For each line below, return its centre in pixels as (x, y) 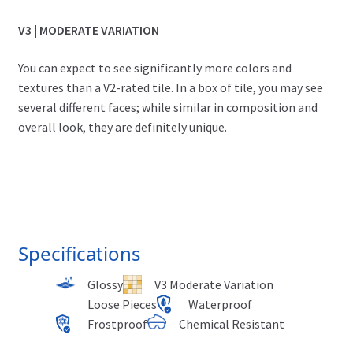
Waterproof (220, 304)
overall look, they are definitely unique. (122, 126)
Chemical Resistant (231, 323)
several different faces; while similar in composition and (167, 107)
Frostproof (117, 323)
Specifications (79, 253)
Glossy (105, 284)
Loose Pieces (122, 304)
